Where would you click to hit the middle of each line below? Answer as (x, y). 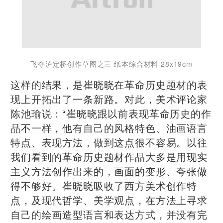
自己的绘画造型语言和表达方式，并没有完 (109, 215)
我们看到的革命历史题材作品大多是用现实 (109, 157)
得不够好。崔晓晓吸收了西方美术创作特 (104, 186)
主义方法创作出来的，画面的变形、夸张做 (109, 171)
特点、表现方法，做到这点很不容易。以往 (109, 142)
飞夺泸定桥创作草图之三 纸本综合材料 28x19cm (111, 64)
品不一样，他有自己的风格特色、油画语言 (109, 128)
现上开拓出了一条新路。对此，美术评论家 (109, 99)
